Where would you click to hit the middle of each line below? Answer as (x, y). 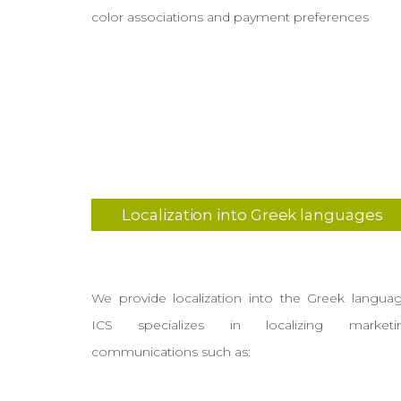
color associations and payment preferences (230, 17)
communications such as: (171, 352)
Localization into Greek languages (252, 215)
